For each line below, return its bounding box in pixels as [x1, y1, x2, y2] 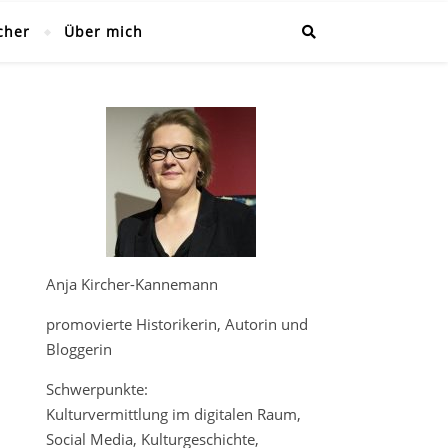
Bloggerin [46, 339, 112, 359]
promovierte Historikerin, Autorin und [46, 314, 308, 334]
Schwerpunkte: [46, 379, 148, 399]
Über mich [63, 22, 143, 41]
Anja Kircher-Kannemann [46, 274, 218, 294]
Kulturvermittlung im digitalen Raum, [46, 404, 305, 424]
